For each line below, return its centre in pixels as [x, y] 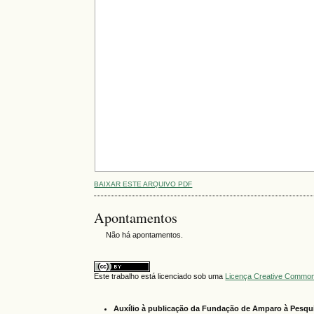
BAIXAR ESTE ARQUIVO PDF [143, 184]
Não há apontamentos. [145, 234]
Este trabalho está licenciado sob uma [160, 277]
